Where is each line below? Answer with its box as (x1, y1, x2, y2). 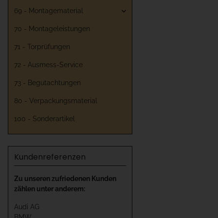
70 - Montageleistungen (14, 25, 90, 33)
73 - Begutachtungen (14, 79, 81, 87)
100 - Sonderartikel (14, 115, 75, 123)
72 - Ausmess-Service (14, 61, 83, 69)
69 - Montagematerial (14, 7, 83, 15)
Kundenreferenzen (14, 151, 86, 163)
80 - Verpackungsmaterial (14, 97, 97, 105)
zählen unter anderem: (14, 185, 85, 193)
